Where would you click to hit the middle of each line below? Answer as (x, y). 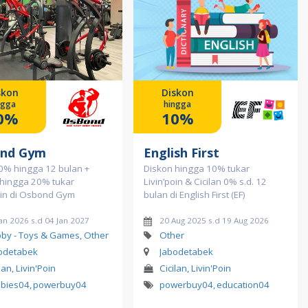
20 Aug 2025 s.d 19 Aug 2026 (214, 221)
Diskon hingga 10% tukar (197, 169)
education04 (243, 285)
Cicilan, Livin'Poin (195, 268)
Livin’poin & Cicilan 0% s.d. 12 (205, 182)
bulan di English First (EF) (195, 195)
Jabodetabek (186, 252)
